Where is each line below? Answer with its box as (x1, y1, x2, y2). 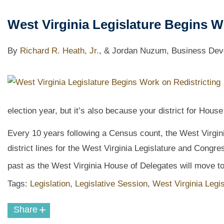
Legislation (30, 179, 70, 189)
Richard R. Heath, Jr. (20, 45, 99, 55)
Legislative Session (75, 179, 147, 189)
